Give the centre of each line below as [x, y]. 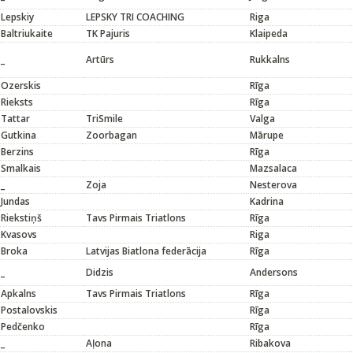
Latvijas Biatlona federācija [146, 251]
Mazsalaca [273, 168]
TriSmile [104, 119]
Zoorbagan [111, 135]
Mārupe [267, 135]
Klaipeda [269, 33]
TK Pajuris [108, 33]
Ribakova [270, 343]
